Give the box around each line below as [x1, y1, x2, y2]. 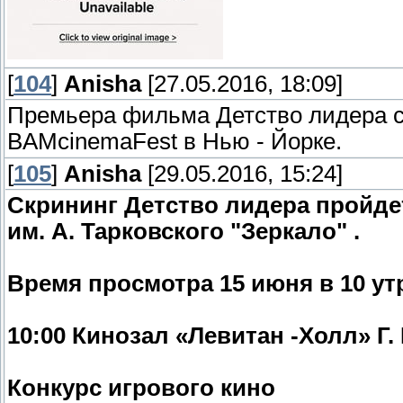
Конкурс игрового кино [7, 375, 275, 401]
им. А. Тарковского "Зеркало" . [7, 219, 360, 245]
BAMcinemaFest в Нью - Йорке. [7, 129, 342, 155]
